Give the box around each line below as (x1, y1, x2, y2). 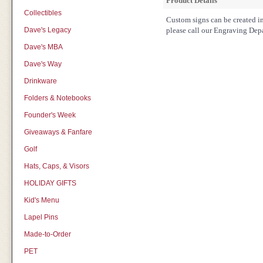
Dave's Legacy (23, 26, 71, 34)
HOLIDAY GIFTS (23, 179, 76, 187)
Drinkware (23, 77, 57, 85)
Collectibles (23, 9, 62, 17)
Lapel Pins (23, 213, 58, 221)
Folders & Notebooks (23, 94, 91, 102)
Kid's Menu (23, 196, 59, 204)
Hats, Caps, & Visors (23, 162, 89, 170)
